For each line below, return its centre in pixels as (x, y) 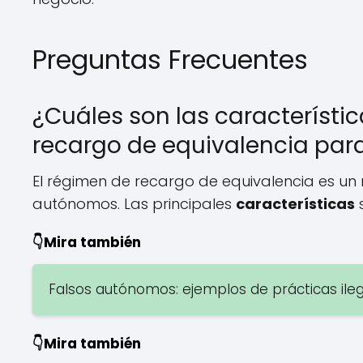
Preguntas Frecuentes (170, 60)
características (295, 204)
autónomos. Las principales (134, 204)
